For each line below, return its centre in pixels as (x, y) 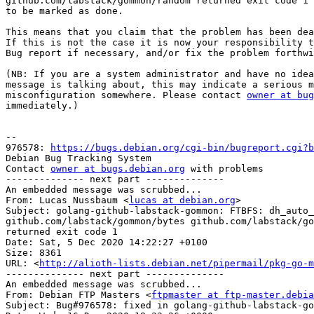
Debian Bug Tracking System (78, 158)
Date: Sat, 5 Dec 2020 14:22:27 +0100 (107, 243)
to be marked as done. (64, 11)
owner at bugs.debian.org (118, 169)
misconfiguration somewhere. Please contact (126, 95)
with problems (224, 169)
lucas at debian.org (182, 200)
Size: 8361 (34, 253)
